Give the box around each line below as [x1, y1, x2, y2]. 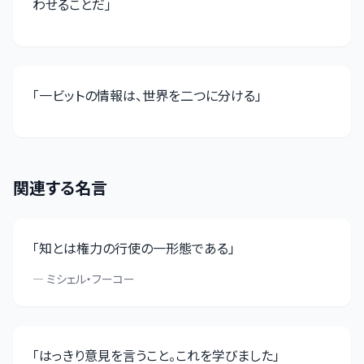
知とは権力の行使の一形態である [39, 238, 228, 258]
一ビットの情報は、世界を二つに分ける [39, 85, 255, 105]
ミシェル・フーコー [46, 271, 135, 287]
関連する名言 [13, 175, 107, 199]
